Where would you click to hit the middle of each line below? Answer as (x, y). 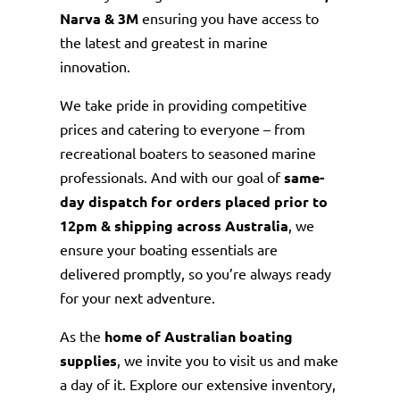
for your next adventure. (138, 297)
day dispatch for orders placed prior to (194, 201)
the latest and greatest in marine (164, 42)
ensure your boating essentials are (169, 249)
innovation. (96, 66)
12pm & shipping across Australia (175, 225)
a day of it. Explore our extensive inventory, (198, 383)
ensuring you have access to (231, 17)
